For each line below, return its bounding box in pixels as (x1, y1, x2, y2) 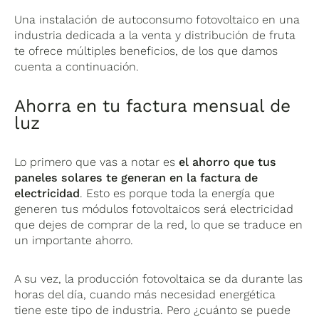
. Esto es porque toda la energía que (80, 187, 276, 201)
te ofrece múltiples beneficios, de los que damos (14, 44, 278, 58)
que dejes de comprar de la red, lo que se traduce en (14, 218, 303, 232)
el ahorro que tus (179, 155, 277, 169)
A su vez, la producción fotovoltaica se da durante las (14, 272, 303, 286)
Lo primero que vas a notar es (14, 155, 179, 169)
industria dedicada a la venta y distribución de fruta (14, 28, 296, 43)
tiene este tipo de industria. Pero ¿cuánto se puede (14, 303, 291, 318)
